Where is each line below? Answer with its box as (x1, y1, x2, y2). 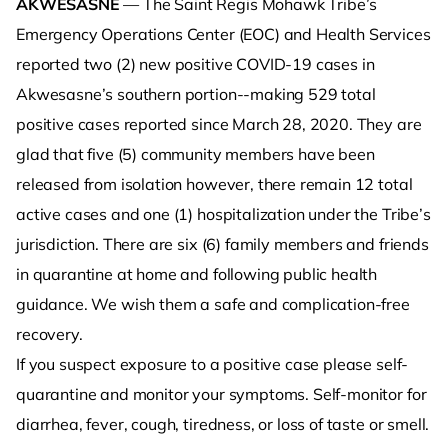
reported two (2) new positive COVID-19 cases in (16, 54, 375, 74)
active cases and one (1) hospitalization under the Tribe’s (16, 204, 431, 224)
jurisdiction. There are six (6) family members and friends (16, 234, 429, 254)
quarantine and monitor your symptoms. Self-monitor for (16, 384, 427, 404)
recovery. (16, 324, 83, 344)
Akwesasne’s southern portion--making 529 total (16, 84, 376, 104)
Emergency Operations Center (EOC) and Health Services (16, 24, 431, 44)
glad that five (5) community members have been (16, 144, 375, 164)
